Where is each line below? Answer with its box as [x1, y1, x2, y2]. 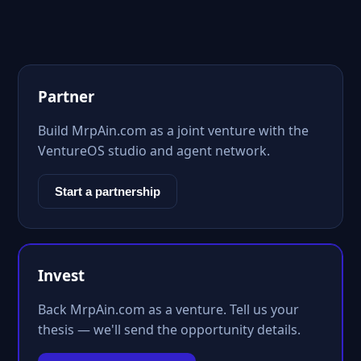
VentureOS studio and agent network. [38, 142, 270, 160]
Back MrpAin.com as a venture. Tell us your [38, 301, 299, 318]
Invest [38, 265, 85, 285]
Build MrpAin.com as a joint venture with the [38, 122, 309, 139]
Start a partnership [55, 185, 160, 198]
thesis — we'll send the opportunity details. [38, 321, 301, 338]
